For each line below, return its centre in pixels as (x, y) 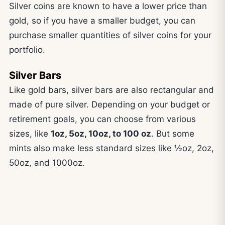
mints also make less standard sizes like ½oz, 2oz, (111, 148)
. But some (173, 134)
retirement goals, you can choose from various (102, 119)
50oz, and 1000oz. (47, 163)
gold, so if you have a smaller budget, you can (102, 20)
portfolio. (27, 49)
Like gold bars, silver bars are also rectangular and (111, 90)
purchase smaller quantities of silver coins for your (110, 35)
